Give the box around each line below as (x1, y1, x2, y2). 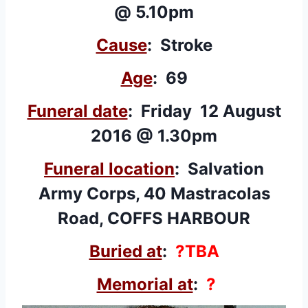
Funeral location (44, 158, 175, 179)
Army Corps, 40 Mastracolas (38, 183, 270, 203)
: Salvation (175, 158, 264, 179)
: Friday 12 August (127, 100, 281, 121)
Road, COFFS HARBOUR (58, 208, 250, 228)
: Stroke (146, 34, 212, 55)
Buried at (89, 241, 162, 261)
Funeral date (27, 100, 128, 121)
